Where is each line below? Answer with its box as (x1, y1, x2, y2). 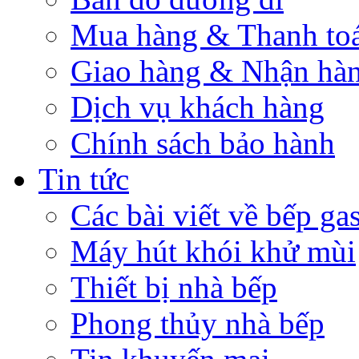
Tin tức (38, 161, 129, 196)
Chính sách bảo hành (71, 125, 335, 160)
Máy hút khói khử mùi (71, 233, 356, 268)
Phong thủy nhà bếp (71, 305, 325, 341)
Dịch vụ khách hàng (71, 89, 325, 124)
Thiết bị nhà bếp (71, 269, 277, 305)
